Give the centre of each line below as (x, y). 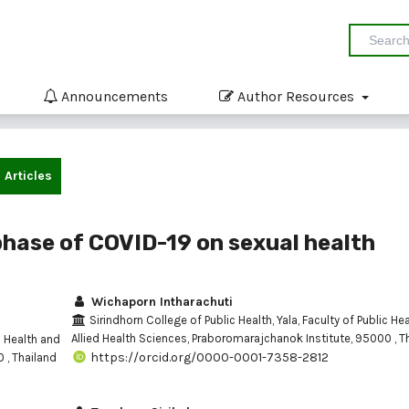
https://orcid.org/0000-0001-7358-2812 (208, 357)
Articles (28, 175)
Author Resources (296, 96)
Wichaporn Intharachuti (160, 301)
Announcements (113, 96)
